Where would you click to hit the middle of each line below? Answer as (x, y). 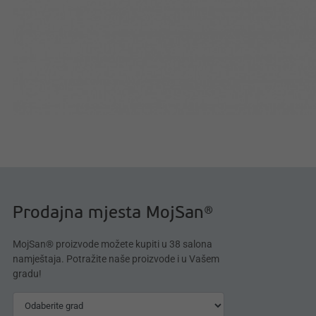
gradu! (27, 274)
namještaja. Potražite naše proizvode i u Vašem (116, 259)
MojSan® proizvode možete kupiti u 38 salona (113, 244)
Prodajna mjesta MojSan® (113, 214)
